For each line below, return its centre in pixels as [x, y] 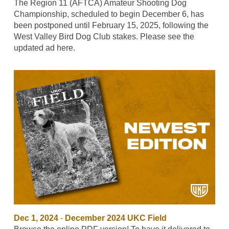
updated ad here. [44, 48]
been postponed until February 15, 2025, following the [111, 25]
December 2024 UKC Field [116, 218]
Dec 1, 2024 [36, 218]
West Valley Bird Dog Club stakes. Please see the [104, 36]
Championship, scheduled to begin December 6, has [109, 14]
